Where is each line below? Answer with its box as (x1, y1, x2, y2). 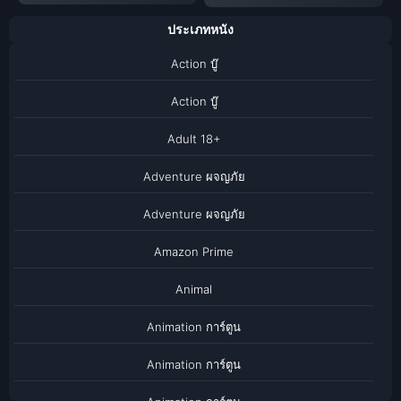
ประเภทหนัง (167, 21, 234, 37)
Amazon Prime (154, 243, 234, 259)
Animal (175, 281, 212, 296)
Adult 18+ (167, 131, 220, 146)
